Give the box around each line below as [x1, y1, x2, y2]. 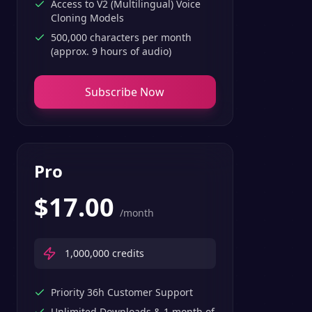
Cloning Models [51, 11, 124, 24]
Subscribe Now [85, 84, 165, 100]
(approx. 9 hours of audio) [51, 45, 171, 58]
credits [109, 247, 144, 260]
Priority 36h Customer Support [51, 286, 193, 299]
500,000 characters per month [51, 31, 192, 44]
